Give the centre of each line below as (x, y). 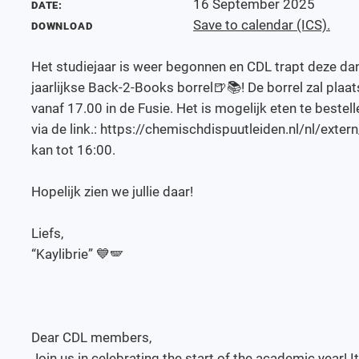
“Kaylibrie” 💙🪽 (79, 254)
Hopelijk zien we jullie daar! (114, 191)
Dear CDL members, (93, 337)
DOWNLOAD (62, 26)
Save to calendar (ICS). (262, 24)
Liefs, (49, 233)
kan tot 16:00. (79, 149)
